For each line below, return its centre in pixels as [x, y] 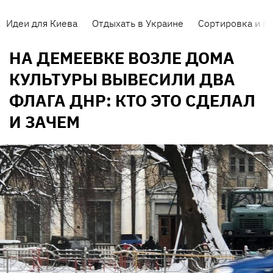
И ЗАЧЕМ [44, 122]
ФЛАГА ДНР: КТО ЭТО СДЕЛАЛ [132, 101]
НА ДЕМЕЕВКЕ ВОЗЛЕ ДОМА [122, 58]
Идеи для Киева [42, 23]
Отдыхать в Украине [138, 23]
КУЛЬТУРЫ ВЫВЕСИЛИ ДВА [122, 79]
